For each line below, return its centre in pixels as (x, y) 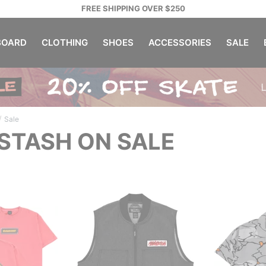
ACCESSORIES (180, 42)
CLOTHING (64, 42)
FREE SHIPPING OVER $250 (133, 8)
